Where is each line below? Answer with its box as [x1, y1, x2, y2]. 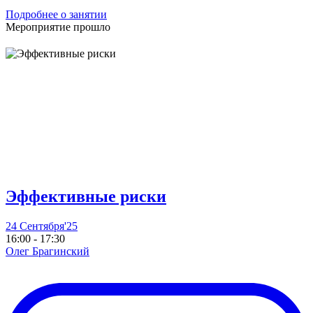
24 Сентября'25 [6, 219, 78, 232]
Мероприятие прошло [6, 21, 110, 34]
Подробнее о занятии [6, 8, 107, 21]
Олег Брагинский [6, 245, 89, 257]
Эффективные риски [6, 187, 166, 205]
